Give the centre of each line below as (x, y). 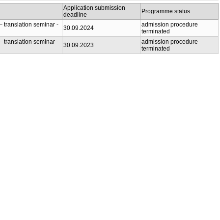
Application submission (94, 8)
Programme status (166, 11)
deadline (75, 15)
